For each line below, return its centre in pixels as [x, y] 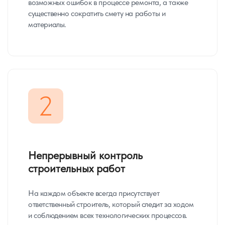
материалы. [47, 24]
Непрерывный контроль [85, 155]
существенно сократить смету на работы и [97, 13]
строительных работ [77, 168]
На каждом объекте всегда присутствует [94, 193]
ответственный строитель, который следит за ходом [111, 204]
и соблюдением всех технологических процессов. [108, 215]
